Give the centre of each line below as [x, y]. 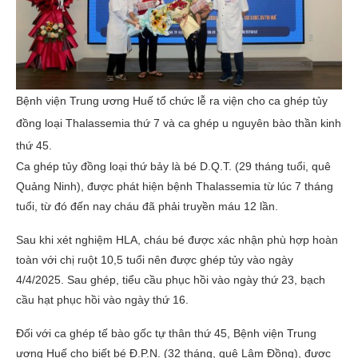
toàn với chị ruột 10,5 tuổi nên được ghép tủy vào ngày [155, 260]
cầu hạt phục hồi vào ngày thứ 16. [102, 300]
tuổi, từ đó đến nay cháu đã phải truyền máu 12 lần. [147, 207]
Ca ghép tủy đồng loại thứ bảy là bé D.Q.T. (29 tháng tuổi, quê [173, 167]
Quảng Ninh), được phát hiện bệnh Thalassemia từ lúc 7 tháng [175, 187]
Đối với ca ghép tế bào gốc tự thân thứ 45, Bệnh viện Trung [166, 334]
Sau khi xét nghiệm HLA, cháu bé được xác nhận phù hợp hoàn [177, 240]
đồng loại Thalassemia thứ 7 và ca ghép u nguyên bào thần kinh [179, 123]
